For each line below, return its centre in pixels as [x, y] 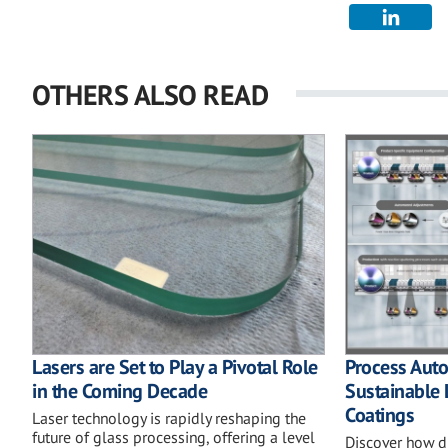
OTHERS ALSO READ [150, 95]
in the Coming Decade [119, 390]
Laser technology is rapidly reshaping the [169, 417]
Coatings [380, 414]
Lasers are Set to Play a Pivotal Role [175, 366]
